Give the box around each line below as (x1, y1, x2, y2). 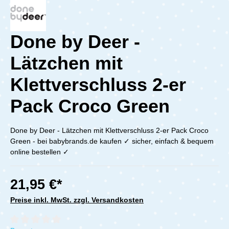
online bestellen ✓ (10, 148, 69, 156)
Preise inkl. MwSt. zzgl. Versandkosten (10, 196, 144, 204)
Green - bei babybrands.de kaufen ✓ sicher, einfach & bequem (10, 137, 214, 145)
